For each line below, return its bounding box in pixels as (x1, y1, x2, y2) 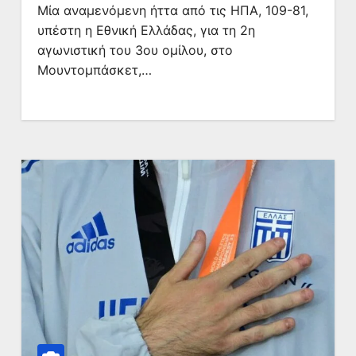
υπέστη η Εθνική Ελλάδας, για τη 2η (37, 22, 255, 38)
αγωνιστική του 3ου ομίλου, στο (37, 42, 233, 58)
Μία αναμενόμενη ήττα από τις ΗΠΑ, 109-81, (37, 2, 308, 18)
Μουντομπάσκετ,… (37, 62, 152, 78)
